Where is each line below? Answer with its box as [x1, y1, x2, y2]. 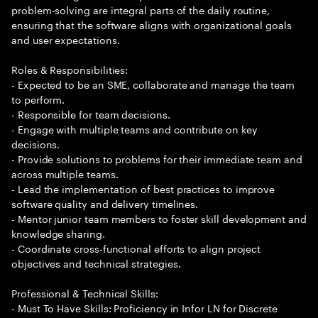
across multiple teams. [11, 165, 119, 181]
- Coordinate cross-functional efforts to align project [11, 240, 261, 256]
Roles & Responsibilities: [11, 61, 128, 77]
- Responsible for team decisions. [11, 106, 170, 121]
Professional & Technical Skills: [11, 285, 158, 300]
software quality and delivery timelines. [11, 195, 199, 211]
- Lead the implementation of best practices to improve [11, 180, 275, 196]
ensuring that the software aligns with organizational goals [11, 16, 292, 32]
